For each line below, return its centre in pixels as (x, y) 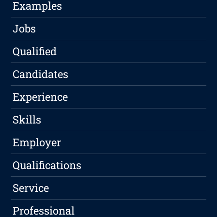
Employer (37, 142)
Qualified (35, 51)
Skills (27, 120)
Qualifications (47, 165)
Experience (40, 97)
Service (31, 188)
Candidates (41, 74)
